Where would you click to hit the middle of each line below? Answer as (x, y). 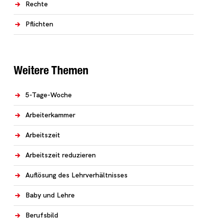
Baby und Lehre (50, 195)
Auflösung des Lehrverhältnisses (77, 175)
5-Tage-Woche (49, 95)
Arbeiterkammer (50, 115)
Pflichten (39, 24)
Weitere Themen (51, 70)
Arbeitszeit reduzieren (61, 155)
